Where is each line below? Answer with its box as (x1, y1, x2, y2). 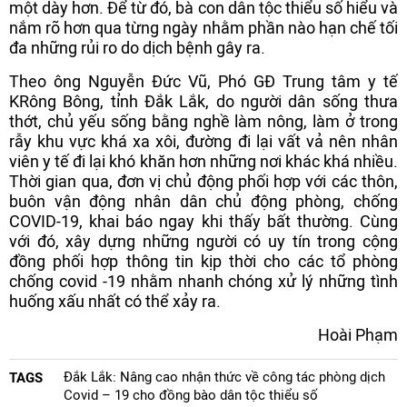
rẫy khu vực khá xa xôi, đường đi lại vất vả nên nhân (9, 132, 398, 151)
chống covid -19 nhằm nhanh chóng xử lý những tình (9, 272, 398, 291)
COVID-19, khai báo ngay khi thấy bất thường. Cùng (9, 212, 398, 231)
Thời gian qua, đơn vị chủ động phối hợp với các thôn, (9, 172, 398, 191)
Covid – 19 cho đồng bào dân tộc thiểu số (64, 387, 318, 403)
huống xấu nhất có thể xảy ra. (9, 292, 221, 311)
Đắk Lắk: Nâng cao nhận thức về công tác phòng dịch (64, 369, 385, 385)
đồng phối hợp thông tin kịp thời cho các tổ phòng (9, 252, 398, 271)
